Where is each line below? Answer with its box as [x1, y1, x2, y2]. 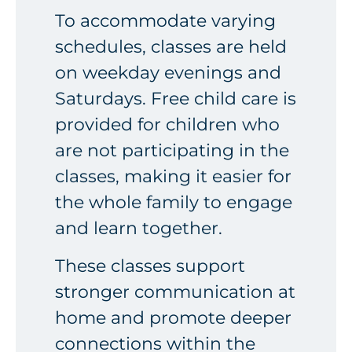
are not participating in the [55, 140, 289, 162]
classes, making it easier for [55, 166, 291, 188]
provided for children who [55, 114, 280, 136]
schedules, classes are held [55, 36, 287, 58]
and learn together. [55, 218, 222, 240]
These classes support [55, 255, 245, 277]
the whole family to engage [55, 192, 292, 214]
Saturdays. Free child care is [55, 88, 296, 110]
